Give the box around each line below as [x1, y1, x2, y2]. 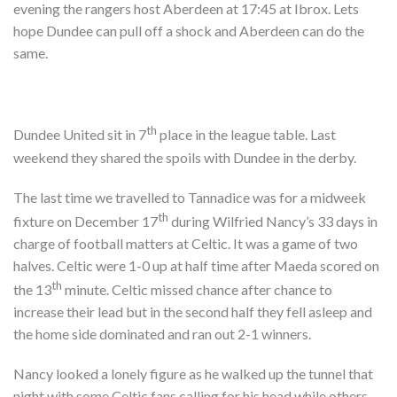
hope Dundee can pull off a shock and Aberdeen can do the [13, 22, 364, 40]
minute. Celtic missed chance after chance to [65, 281, 332, 299]
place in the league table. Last [160, 126, 336, 144]
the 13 [13, 281, 51, 299]
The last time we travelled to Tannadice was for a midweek [13, 188, 366, 206]
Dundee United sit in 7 [13, 126, 146, 144]
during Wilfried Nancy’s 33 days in [168, 212, 378, 230]
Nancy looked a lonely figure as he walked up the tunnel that [13, 365, 373, 383]
